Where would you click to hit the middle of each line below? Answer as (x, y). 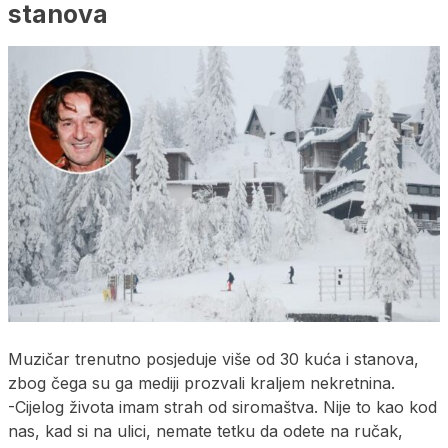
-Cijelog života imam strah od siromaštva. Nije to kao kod (222, 406)
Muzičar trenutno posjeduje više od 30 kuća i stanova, (213, 358)
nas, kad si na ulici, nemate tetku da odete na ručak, (205, 430)
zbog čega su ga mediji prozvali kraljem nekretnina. (201, 382)
